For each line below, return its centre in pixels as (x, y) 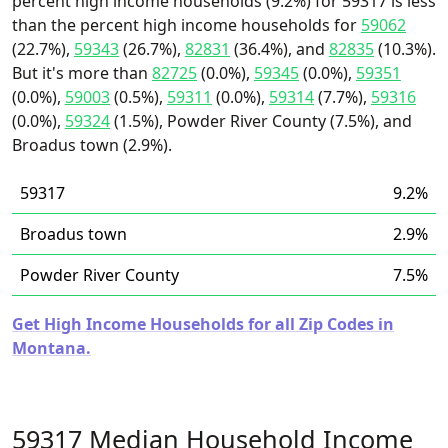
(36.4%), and (279, 49)
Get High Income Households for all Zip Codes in (203, 324)
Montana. (51, 348)
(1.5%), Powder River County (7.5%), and (261, 121)
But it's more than (82, 73)
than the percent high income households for (186, 25)
